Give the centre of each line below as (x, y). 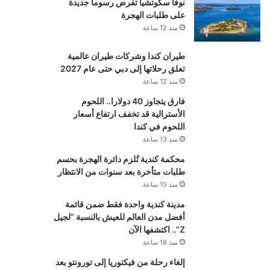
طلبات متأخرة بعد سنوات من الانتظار (121, 172)
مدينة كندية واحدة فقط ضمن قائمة (125, 204)
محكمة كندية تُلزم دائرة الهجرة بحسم (121, 159)
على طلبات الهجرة (153, 15)
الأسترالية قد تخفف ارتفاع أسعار (129, 114)
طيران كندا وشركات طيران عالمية (126, 56)
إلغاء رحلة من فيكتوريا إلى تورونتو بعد (120, 262)
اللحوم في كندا (159, 127)
